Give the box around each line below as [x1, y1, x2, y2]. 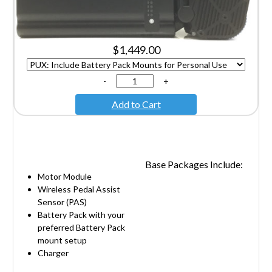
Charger [38, 247, 69, 258]
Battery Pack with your [38, 209, 124, 220]
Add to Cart [111, 98, 161, 110]
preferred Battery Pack [38, 222, 125, 233]
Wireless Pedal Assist [38, 183, 120, 194]
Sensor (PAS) [38, 196, 87, 207]
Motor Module [38, 171, 92, 182]
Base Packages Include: [145, 158, 243, 170]
